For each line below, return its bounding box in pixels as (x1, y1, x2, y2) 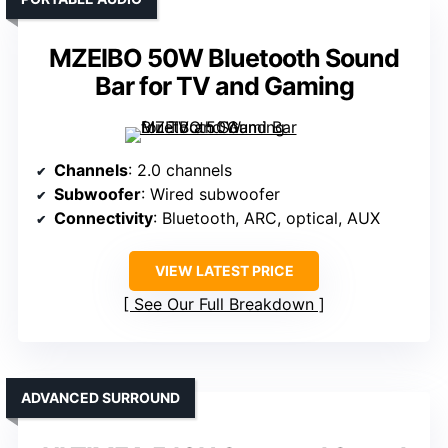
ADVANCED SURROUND (21, 389, 180, 407)
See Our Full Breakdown (134, 294, 314, 315)
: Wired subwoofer (141, 184, 280, 205)
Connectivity (54, 208, 153, 229)
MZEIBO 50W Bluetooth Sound (49, 43, 399, 74)
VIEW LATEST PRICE (154, 262, 294, 280)
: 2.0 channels (128, 160, 232, 181)
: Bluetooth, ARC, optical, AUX (153, 208, 380, 229)
